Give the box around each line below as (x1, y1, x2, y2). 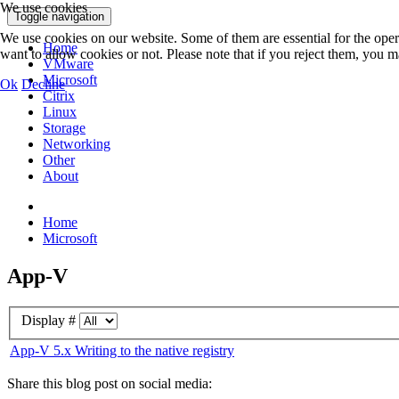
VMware (43, 56, 94, 71)
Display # (21, 313, 79, 329)
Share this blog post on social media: (7, 376, 212, 392)
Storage (43, 120, 85, 135)
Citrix (43, 88, 75, 103)
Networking (43, 136, 110, 151)
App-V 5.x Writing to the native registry (10, 343, 234, 359)
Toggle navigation (14, 10, 104, 23)
